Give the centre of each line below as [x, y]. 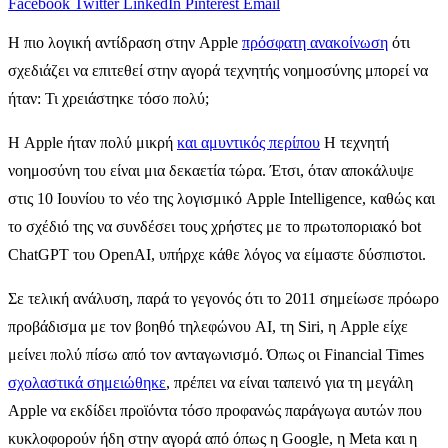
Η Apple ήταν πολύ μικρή [92, 142]
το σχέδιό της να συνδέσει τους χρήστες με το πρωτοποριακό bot [214, 226]
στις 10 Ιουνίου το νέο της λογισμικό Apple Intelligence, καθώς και [221, 198]
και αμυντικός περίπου [248, 142]
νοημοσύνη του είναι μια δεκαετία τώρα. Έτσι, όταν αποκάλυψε [211, 170]
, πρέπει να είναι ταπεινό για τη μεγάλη [289, 382]
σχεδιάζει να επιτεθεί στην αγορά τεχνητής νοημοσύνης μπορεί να [218, 70]
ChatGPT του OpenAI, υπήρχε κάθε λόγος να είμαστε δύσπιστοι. [217, 254]
